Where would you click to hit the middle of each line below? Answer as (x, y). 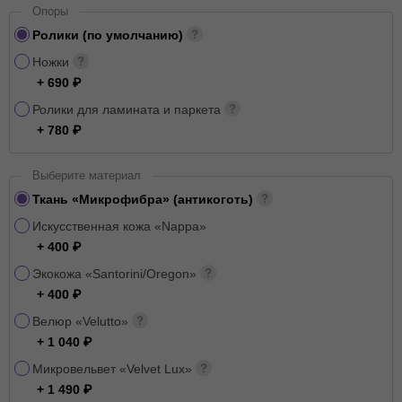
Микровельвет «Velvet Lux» (114, 369)
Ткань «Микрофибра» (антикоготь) (144, 199)
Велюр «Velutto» (82, 321)
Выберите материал (87, 175)
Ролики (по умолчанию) (109, 35)
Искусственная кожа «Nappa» (119, 226)
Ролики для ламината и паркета (128, 109)
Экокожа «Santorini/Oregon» (116, 274)
